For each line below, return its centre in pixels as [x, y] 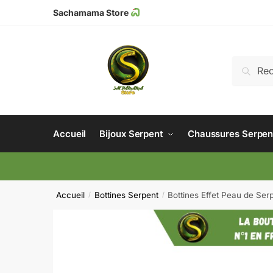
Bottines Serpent [126, 195]
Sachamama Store [91, 12]
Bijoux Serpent [131, 134]
